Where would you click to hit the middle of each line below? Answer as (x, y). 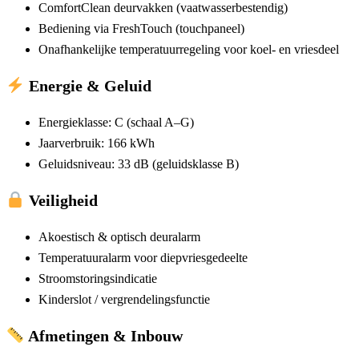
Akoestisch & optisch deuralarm (119, 237)
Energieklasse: (77, 123)
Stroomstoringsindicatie (98, 279)
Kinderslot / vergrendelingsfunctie (124, 300)
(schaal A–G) (159, 123)
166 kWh (131, 143)
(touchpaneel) (208, 29)
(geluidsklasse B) (194, 164)
